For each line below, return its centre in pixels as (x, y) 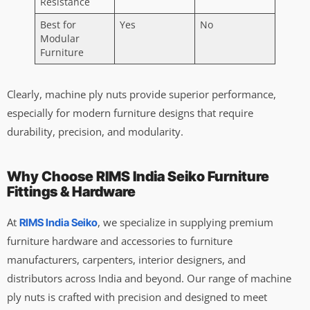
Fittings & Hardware (71, 191)
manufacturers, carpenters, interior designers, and (126, 259)
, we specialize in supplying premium (185, 222)
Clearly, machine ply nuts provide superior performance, (142, 94)
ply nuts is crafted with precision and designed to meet (137, 297)
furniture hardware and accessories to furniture (120, 240)
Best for (58, 25)
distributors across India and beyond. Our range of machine (149, 278)
